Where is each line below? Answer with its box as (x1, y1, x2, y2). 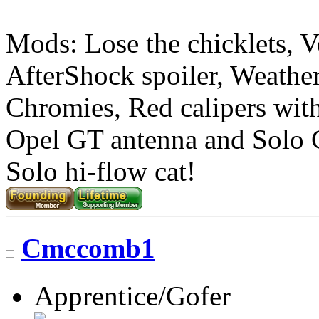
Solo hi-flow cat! (6, 156, 196, 187)
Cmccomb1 (21, 233, 155, 264)
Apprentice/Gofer (34, 280, 231, 311)
